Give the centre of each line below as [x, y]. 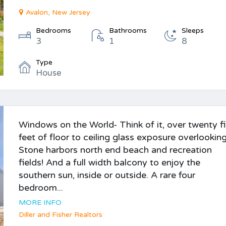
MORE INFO [40, 203]
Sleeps [193, 31]
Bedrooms [54, 31]
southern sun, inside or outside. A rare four [107, 175]
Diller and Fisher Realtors [61, 215]
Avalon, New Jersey [58, 12]
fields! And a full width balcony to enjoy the [110, 162]
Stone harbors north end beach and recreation [116, 150]
